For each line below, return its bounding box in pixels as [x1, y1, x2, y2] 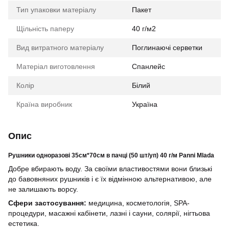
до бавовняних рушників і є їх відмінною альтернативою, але [8, 175, 212, 183]
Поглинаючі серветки [132, 43, 202, 52]
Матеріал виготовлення [16, 62, 95, 71]
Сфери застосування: [8, 199, 86, 207]
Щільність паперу [16, 25, 74, 33]
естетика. [8, 219, 39, 227]
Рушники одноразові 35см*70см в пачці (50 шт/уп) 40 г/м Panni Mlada [8, 152, 214, 159]
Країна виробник [16, 100, 72, 108]
